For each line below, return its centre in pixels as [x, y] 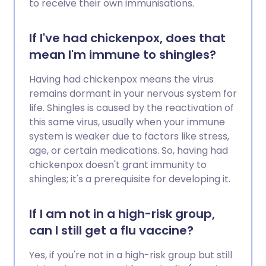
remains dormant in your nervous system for [133, 94]
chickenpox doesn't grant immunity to [118, 165]
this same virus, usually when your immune [127, 122]
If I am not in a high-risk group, [122, 214]
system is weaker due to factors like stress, [129, 136]
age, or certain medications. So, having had [129, 151]
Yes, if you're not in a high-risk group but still [131, 255]
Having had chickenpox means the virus [121, 79]
